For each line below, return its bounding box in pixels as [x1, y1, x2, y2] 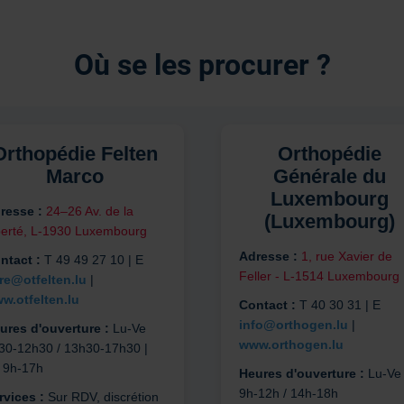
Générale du [273, 165, 386, 188]
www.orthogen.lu [238, 337, 344, 353]
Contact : [238, 298, 296, 313]
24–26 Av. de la [45, 204, 133, 219]
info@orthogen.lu [238, 317, 348, 333]
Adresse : [238, 249, 298, 264]
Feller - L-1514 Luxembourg [238, 269, 399, 284]
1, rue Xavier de [300, 249, 392, 264]
